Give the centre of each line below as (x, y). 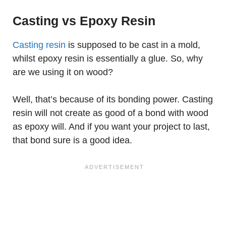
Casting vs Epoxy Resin (84, 21)
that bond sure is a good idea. (72, 140)
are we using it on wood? (63, 72)
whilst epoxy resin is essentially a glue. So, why (108, 59)
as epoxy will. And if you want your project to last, (111, 127)
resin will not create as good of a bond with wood (110, 113)
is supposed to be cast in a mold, (133, 45)
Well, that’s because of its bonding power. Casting (113, 99)
